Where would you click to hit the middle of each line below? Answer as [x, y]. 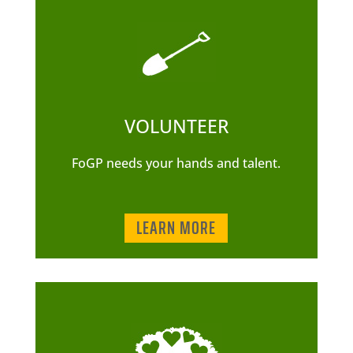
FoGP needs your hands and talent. [176, 163]
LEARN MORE [176, 228]
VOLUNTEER [176, 126]
